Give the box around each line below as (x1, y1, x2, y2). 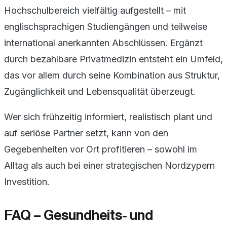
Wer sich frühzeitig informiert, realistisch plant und (4, 111, 212, 122)
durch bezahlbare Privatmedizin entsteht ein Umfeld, (4, 53, 223, 64)
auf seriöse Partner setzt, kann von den (4, 127, 168, 138)
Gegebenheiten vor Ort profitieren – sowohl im (4, 143, 197, 155)
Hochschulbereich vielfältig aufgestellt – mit (4, 5, 186, 16)
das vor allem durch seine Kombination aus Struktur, (4, 69, 220, 81)
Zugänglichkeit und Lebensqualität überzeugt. (4, 86, 196, 97)
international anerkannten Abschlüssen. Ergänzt (4, 37, 203, 48)
